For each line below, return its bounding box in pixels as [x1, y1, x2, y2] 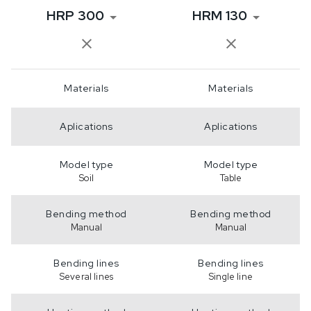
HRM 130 [192, 6, 247, 24]
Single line [209, 270, 253, 283]
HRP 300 [47, 6, 104, 24]
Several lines [60, 270, 113, 283]
